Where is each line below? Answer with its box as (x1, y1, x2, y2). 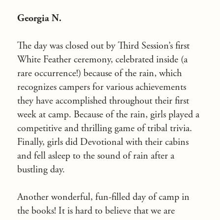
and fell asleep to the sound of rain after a (17, 150, 174, 162)
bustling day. (17, 164, 67, 176)
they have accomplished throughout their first (17, 95, 189, 107)
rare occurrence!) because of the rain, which (17, 67, 182, 80)
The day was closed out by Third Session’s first (17, 40, 190, 52)
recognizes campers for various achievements (17, 81, 186, 93)
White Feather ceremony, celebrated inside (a (17, 54, 188, 66)
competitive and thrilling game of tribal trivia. (17, 122, 192, 135)
